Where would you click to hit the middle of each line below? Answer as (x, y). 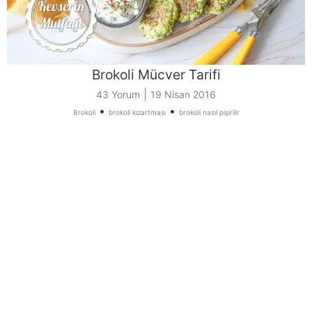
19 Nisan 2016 (183, 95)
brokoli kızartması (137, 112)
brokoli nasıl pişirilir (209, 112)
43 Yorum (118, 95)
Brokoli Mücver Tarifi (156, 75)
